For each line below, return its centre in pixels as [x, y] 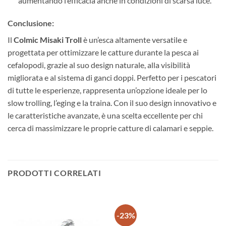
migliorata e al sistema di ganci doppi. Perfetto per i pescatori [112, 78]
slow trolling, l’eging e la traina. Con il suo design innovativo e [112, 103]
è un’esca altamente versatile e [134, 40]
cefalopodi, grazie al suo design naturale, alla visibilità [99, 65]
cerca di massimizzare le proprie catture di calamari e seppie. [110, 128]
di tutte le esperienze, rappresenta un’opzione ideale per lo [107, 90]
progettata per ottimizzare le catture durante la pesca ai [103, 52]
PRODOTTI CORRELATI [54, 173]
